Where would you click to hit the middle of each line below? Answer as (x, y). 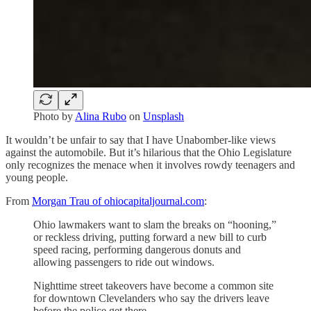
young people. (37, 178)
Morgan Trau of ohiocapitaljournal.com (118, 201)
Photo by (54, 117)
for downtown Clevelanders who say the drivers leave (151, 299)
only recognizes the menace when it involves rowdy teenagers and (150, 165)
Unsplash (163, 117)
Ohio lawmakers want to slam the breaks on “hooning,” (155, 225)
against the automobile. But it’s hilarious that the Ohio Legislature (149, 153)
